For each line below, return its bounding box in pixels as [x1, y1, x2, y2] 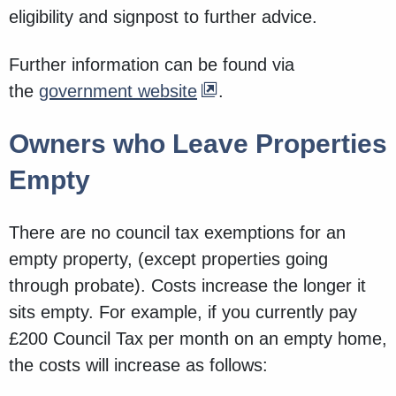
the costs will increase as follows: [9, 355, 268, 376]
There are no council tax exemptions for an [9, 223, 346, 243]
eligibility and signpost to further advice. [9, 7, 317, 27]
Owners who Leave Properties [9, 129, 387, 159]
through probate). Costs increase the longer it [9, 276, 366, 296]
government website [39, 81, 197, 102]
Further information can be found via [9, 55, 294, 75]
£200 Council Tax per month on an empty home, [9, 329, 387, 349]
